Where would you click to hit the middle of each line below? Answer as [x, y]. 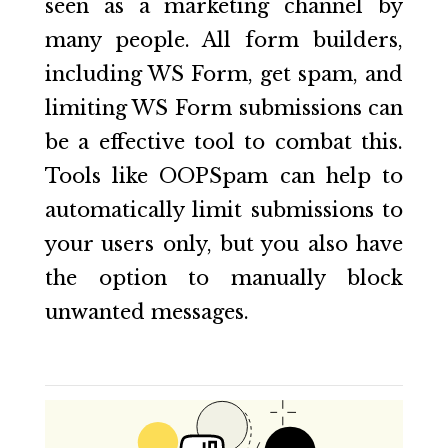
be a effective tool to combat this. [224, 141]
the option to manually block [224, 277]
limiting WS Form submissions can [224, 107]
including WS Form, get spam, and [224, 73]
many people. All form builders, [224, 39]
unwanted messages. [146, 311]
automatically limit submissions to [224, 209]
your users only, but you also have [224, 243]
